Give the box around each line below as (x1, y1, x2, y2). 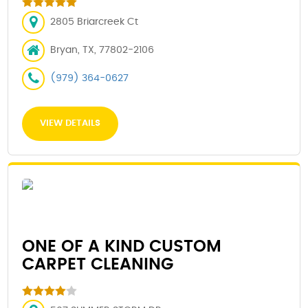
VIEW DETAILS (40, 118, 101, 128)
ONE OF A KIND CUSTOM (22, 238, 222, 255)
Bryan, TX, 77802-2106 (50, 45, 155, 55)
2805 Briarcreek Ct (50, 16, 139, 27)
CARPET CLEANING (22, 256, 174, 273)
